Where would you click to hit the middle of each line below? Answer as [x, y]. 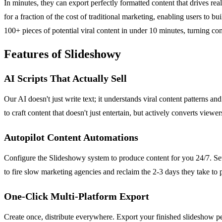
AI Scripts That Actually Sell [65, 78]
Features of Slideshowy [62, 54]
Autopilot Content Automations [71, 137]
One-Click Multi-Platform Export [77, 196]
